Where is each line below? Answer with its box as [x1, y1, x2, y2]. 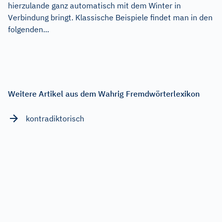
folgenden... [8, 24, 49, 35]
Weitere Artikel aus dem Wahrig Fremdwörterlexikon [8, 89, 200, 99]
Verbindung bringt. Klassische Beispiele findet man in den [8, 12, 213, 23]
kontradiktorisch [26, 113, 84, 124]
